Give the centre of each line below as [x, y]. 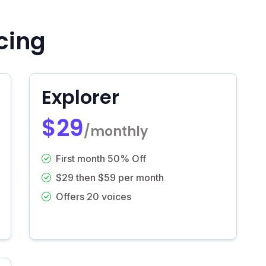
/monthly [116, 131]
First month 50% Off [101, 158]
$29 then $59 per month [110, 177]
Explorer [80, 97]
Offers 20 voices [94, 196]
